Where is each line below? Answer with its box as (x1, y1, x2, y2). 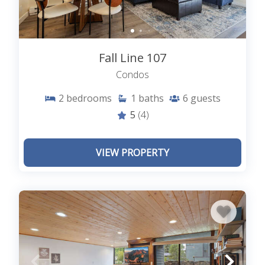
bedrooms (66, 92, 112, 105)
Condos (116, 68, 149, 82)
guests (190, 92, 221, 105)
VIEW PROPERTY (96, 146, 169, 160)
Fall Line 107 (99, 50, 166, 66)
